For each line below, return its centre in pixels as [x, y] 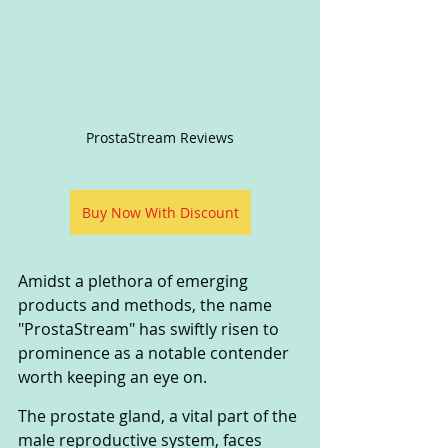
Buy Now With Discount [160, 213]
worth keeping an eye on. [112, 377]
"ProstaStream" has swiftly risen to [150, 329]
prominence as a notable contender [155, 353]
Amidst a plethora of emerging [135, 281]
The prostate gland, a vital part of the [159, 416]
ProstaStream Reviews [160, 138]
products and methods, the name [147, 305]
